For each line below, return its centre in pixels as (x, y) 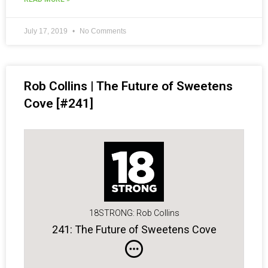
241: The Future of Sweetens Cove (134, 229)
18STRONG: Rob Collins (134, 213)
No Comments (102, 31)
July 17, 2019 (47, 31)
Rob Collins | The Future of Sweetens (128, 86)
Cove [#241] (59, 104)
